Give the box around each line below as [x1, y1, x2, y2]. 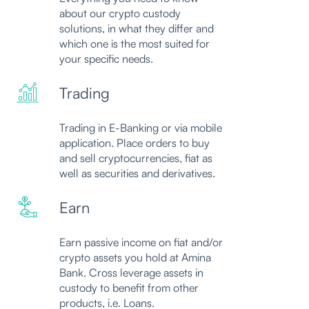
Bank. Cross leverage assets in [59, 265, 203, 279]
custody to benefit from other [59, 280, 199, 295]
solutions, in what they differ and [59, 21, 214, 36]
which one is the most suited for [59, 37, 210, 51]
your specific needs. [59, 52, 153, 66]
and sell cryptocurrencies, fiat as [59, 150, 212, 165]
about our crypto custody [59, 6, 181, 21]
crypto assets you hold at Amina [59, 250, 211, 264]
